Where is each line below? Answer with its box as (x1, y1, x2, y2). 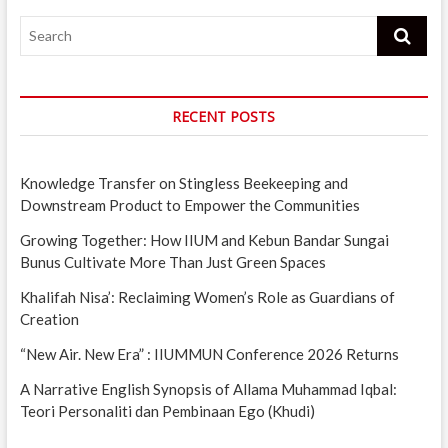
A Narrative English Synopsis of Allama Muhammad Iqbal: (19, 379, 397, 398)
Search (377, 16, 423, 35)
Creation (19, 309, 79, 328)
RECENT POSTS (172, 106, 276, 126)
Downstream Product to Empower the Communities (19, 195, 363, 214)
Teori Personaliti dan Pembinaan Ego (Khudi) (19, 401, 315, 420)
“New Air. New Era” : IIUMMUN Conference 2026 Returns (19, 344, 399, 363)
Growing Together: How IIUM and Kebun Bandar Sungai (19, 230, 389, 249)
